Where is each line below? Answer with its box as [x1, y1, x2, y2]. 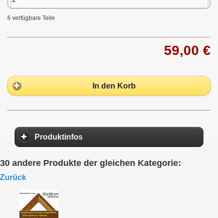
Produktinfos [35, 132, 83, 141]
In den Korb [92, 81, 136, 90]
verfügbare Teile [12, 15, 55, 22]
